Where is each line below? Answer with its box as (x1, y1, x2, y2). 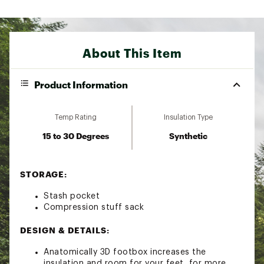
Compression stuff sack (44, 203, 144, 212)
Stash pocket (44, 192, 100, 200)
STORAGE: (20, 169, 67, 179)
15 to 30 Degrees (42, 130, 109, 141)
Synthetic (169, 130, 207, 141)
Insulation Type (164, 113, 213, 121)
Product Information (34, 78, 128, 90)
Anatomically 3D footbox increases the (44, 247, 206, 256)
